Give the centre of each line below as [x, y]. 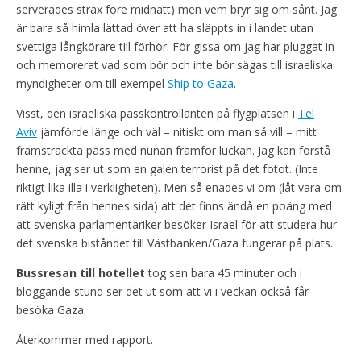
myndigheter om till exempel [90, 83]
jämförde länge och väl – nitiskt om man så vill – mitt [177, 131]
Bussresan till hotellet [81, 272]
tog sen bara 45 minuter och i [224, 272]
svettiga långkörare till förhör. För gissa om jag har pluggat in [175, 46]
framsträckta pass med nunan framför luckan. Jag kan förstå [173, 150]
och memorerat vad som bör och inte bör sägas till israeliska [174, 64]
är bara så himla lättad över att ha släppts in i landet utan [165, 27]
